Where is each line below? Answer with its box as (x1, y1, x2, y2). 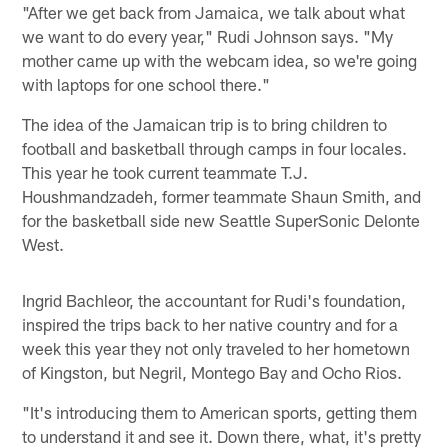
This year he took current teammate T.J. (22, 161, 309, 182)
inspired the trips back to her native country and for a (22, 313, 399, 334)
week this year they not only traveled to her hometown (22, 337, 411, 358)
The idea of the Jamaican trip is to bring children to (22, 113, 388, 134)
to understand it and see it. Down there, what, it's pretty (22, 425, 422, 446)
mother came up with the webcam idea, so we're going (22, 49, 418, 70)
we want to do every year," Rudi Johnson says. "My (22, 25, 394, 46)
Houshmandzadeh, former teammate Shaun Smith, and (22, 185, 422, 206)
